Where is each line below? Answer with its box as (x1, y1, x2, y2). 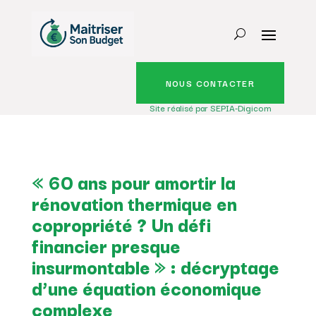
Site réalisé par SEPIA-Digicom (150, 100, 272, 114)
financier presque (31, 230, 181, 260)
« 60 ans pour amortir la (31, 166, 236, 196)
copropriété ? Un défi (31, 209, 211, 238)
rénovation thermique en (31, 188, 237, 217)
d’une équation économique (31, 272, 262, 302)
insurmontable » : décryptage (31, 251, 279, 281)
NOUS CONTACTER (165, 75, 255, 90)
